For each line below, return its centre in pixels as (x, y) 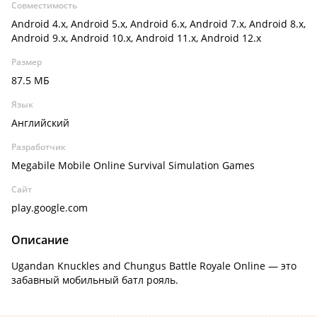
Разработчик (39, 147)
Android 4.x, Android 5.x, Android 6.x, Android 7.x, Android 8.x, (158, 24)
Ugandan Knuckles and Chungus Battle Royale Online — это (154, 266)
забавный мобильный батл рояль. (95, 280)
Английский (40, 123)
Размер (27, 62)
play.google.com (50, 208)
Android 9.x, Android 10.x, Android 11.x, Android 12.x (136, 38)
